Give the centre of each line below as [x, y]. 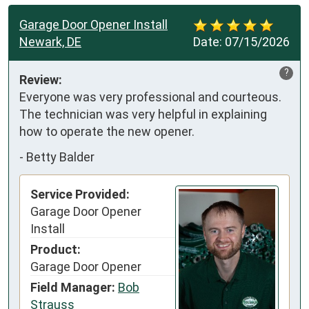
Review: [41, 79]
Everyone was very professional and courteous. [150, 97]
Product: [56, 249]
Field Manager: [73, 287]
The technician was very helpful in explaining [143, 114]
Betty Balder [60, 157]
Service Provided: [80, 194]
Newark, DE [50, 41]
